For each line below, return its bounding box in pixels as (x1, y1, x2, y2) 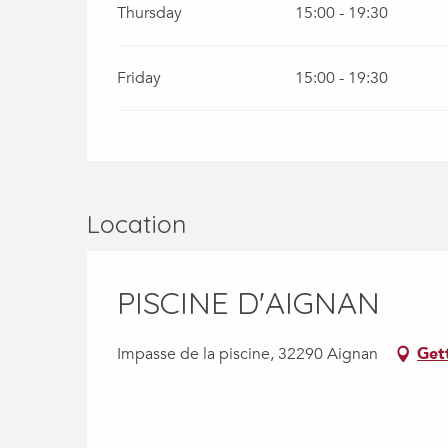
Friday (117, 67, 162, 89)
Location (87, 208, 186, 239)
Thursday (117, 2, 183, 24)
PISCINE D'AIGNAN (117, 283, 380, 322)
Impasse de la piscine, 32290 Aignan (117, 343, 378, 365)
